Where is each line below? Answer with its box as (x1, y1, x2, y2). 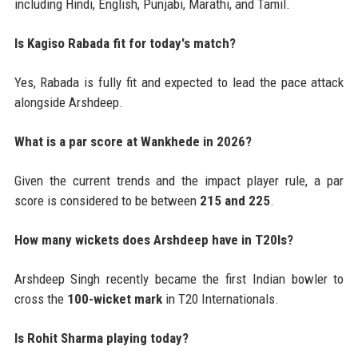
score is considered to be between (14, 193, 200, 209)
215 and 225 (199, 193, 270, 209)
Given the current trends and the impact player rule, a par (14, 173, 344, 189)
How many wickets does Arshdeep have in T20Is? (14, 232, 293, 249)
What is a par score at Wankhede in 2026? (14, 133, 252, 150)
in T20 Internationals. (161, 291, 279, 308)
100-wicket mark (66, 291, 162, 308)
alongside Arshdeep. (14, 94, 123, 111)
